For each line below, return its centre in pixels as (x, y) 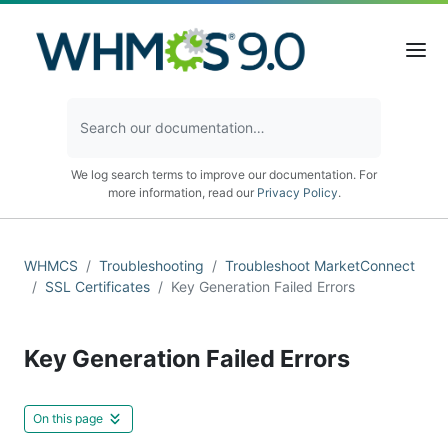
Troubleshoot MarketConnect (320, 265)
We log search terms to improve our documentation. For (224, 174)
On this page (68, 418)
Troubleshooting (151, 265)
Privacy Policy (297, 192)
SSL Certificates (97, 286)
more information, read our (182, 192)
